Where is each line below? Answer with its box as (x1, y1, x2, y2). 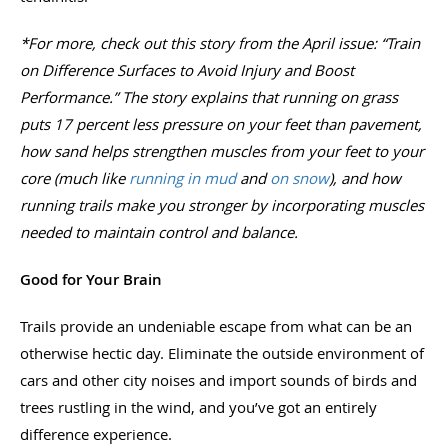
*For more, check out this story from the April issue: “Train (20, 32, 420, 53)
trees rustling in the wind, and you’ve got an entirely (20, 396, 377, 417)
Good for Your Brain (20, 268, 162, 290)
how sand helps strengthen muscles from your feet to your (20, 140, 424, 161)
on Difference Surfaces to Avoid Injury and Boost (20, 59, 354, 80)
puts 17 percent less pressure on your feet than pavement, (20, 113, 422, 134)
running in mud (129, 167, 236, 188)
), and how (329, 167, 401, 188)
